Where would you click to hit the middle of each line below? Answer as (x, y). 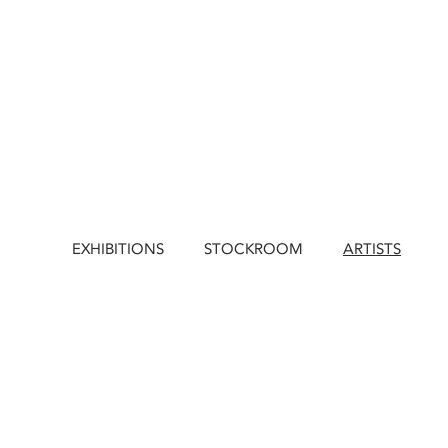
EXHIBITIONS (118, 249)
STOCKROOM (253, 249)
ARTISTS (372, 249)
